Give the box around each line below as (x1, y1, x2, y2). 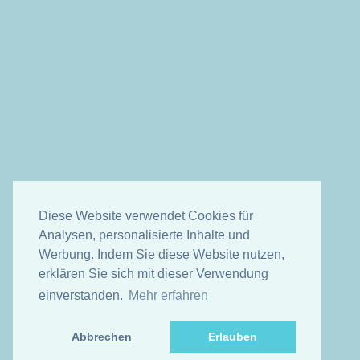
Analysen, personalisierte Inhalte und (39, 228, 250, 243)
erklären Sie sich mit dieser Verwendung (39, 267, 268, 281)
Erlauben (208, 330, 258, 344)
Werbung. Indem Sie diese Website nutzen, (39, 247, 284, 262)
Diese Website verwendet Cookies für (39, 209, 253, 223)
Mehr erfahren (129, 288, 209, 303)
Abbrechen (71, 330, 132, 344)
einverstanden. (39, 288, 126, 303)
